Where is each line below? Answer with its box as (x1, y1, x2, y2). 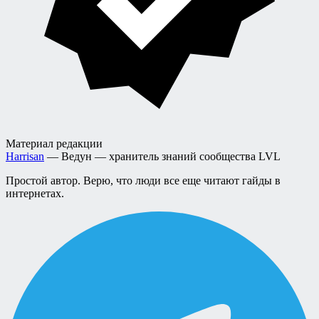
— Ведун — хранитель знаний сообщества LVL (44, 150, 281, 162)
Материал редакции (6, 137, 103, 150)
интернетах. (6, 187, 64, 199)
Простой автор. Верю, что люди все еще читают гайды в (6, 174, 281, 187)
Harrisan (6, 150, 44, 162)
